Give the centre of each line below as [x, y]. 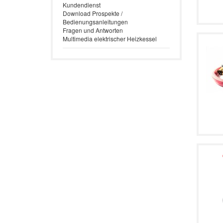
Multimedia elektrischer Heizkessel [110, 39]
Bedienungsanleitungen [95, 22]
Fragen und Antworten [93, 30]
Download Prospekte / [93, 13]
